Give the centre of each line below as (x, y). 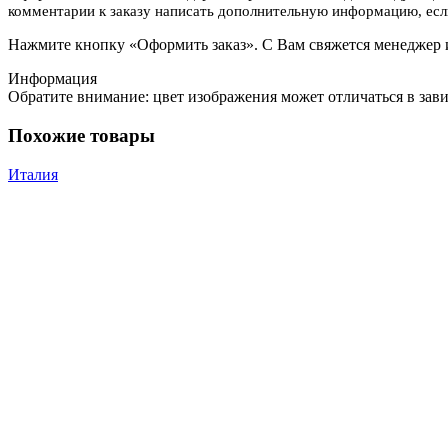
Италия (33, 174)
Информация (52, 79)
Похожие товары (81, 136)
